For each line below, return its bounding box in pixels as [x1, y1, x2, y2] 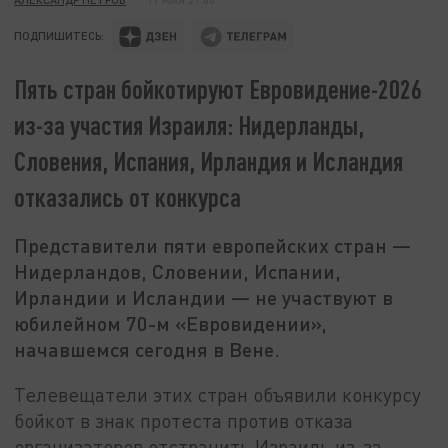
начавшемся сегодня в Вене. [14, 337, 281, 362]
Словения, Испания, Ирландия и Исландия [14, 145, 404, 177]
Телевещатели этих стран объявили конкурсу [14, 382, 422, 406]
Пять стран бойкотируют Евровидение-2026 [14, 73, 423, 105]
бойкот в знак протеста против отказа [14, 408, 354, 432]
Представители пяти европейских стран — [14, 233, 412, 258]
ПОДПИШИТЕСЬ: [14, 29, 105, 43]
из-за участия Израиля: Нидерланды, [14, 109, 365, 141]
